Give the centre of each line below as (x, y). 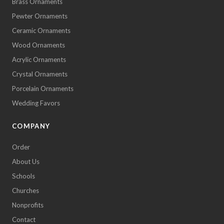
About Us (26, 161)
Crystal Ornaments (40, 74)
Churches (25, 190)
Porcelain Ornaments (43, 88)
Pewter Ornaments (40, 16)
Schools (23, 176)
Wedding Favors (36, 103)
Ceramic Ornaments (41, 30)
